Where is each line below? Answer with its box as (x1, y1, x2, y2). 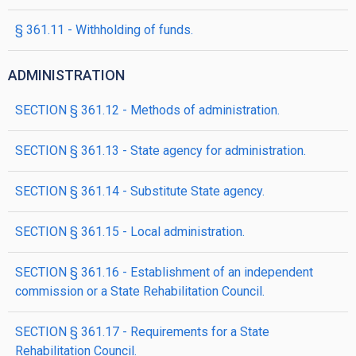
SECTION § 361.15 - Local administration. (15, 224, 245, 239)
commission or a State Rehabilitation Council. (15, 284, 265, 299)
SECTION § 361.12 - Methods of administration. (15, 103, 280, 118)
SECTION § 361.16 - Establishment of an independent (15, 265, 313, 280)
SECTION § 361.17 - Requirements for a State (15, 324, 269, 339)
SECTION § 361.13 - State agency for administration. (15, 143, 306, 158)
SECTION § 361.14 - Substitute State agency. (15, 184, 265, 199)
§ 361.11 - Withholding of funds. (15, 22, 193, 37)
